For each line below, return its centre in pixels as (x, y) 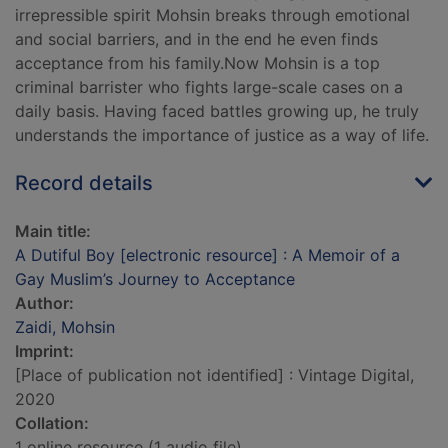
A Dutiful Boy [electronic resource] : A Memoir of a (207, 255)
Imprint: (44, 351)
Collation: (52, 423)
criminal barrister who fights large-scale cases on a (209, 87)
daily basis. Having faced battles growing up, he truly (217, 111)
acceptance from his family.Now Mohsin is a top (197, 63)
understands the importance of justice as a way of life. (222, 135)
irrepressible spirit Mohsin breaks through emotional (212, 15)
